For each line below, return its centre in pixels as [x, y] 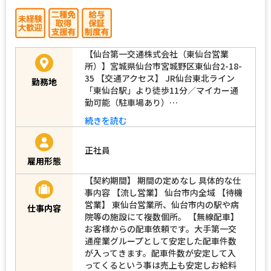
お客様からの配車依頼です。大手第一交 [161, 228]
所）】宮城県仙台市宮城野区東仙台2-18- [163, 66]
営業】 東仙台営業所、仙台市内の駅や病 [162, 204]
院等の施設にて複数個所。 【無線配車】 [162, 216]
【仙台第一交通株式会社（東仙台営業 [157, 54]
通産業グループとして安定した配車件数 [161, 240]
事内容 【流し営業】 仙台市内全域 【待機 [164, 192]
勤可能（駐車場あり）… [131, 102]
